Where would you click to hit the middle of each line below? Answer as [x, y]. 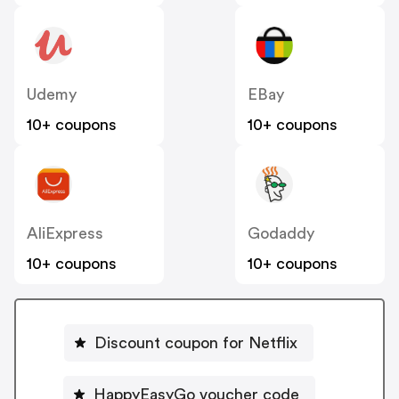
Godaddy [281, 234]
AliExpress [65, 234]
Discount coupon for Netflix [196, 342]
